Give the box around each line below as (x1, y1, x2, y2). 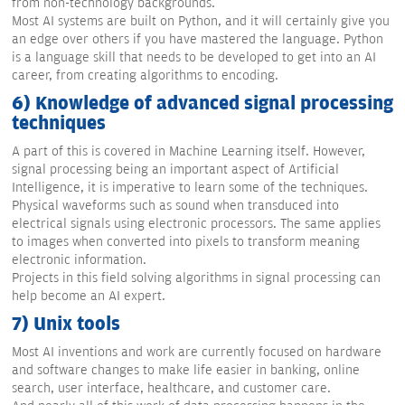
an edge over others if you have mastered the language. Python (12, 32, 383, 48)
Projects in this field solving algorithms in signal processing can (12, 270, 381, 287)
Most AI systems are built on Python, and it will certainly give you (12, 14, 390, 30)
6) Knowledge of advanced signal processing (12, 93, 393, 116)
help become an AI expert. (12, 288, 165, 305)
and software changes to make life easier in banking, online (12, 363, 360, 379)
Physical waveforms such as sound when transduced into (12, 198, 339, 214)
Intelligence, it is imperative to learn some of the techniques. (12, 180, 368, 196)
